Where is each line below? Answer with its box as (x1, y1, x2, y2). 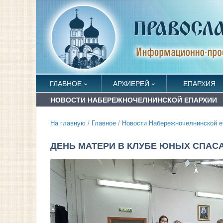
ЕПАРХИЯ (183, 80, 216, 88)
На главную (50, 120, 86, 127)
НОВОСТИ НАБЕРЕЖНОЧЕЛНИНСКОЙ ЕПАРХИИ (50, 96, 217, 104)
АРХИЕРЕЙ (112, 80, 149, 88)
